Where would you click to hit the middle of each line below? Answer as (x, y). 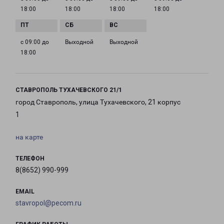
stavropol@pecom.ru (48, 203)
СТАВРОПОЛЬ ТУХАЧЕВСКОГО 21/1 (69, 90)
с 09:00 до (35, 42)
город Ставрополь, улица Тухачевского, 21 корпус (98, 102)
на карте (29, 137)
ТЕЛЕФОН (30, 159)
